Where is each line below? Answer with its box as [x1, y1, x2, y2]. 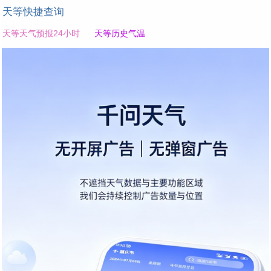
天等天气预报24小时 [2, 28, 80, 39]
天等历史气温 [94, 28, 145, 39]
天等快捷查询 [2, 6, 64, 18]
